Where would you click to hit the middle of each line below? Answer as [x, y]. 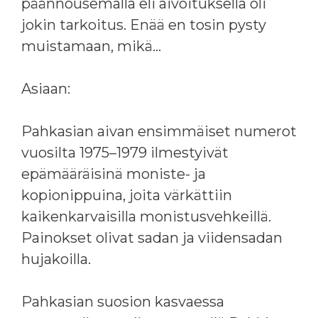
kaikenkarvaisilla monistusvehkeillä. [146, 216]
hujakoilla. [56, 259]
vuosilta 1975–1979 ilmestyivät [125, 152]
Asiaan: [46, 88]
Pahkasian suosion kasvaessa [123, 301]
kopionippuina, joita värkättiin [127, 195]
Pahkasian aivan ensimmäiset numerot [159, 131]
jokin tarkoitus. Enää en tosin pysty [144, 24]
